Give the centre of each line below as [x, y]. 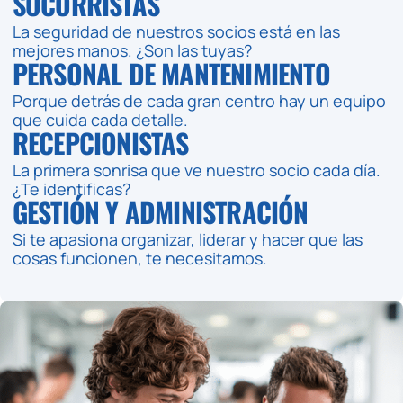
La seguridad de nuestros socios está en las [176, 31]
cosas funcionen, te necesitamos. [139, 258]
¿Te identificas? [71, 188]
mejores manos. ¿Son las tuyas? [132, 50]
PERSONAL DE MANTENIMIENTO [171, 73]
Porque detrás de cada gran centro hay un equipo [199, 100]
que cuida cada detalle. [100, 119]
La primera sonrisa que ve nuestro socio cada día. [196, 170]
